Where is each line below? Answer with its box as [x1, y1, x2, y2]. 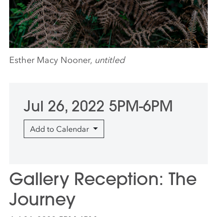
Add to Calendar [30, 124, 92, 134]
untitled [94, 54, 125, 65]
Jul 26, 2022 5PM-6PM [24, 96, 173, 115]
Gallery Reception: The [9, 168, 197, 190]
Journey [9, 188, 76, 210]
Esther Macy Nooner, [9, 54, 95, 65]
